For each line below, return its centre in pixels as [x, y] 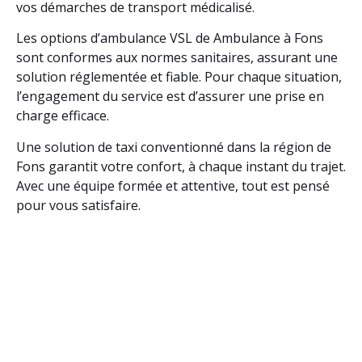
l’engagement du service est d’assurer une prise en [170, 97]
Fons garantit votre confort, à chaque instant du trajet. [181, 166]
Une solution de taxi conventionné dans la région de [174, 147]
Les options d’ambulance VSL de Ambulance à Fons [170, 38]
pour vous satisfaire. [78, 205]
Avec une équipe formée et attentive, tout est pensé [173, 185]
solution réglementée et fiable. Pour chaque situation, [179, 77]
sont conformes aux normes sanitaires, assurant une [177, 58]
